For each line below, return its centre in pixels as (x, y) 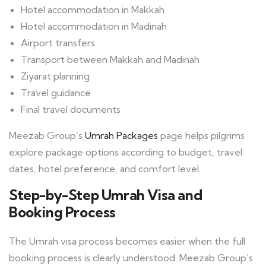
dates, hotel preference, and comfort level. (105, 169)
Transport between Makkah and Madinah (110, 60)
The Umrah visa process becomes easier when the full (127, 241)
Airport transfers (58, 43)
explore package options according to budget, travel (126, 152)
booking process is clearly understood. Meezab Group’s (131, 258)
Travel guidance (56, 93)
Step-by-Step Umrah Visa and (106, 195)
